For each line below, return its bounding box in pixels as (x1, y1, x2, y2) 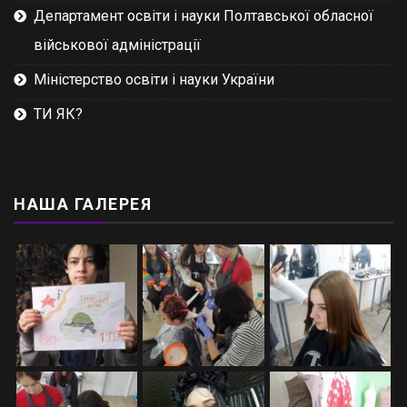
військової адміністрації (34, 36, 201, 55)
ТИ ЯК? (34, 105, 83, 124)
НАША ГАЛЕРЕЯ (14, 194, 152, 214)
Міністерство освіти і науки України (34, 71, 274, 89)
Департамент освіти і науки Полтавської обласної (34, 7, 373, 25)
